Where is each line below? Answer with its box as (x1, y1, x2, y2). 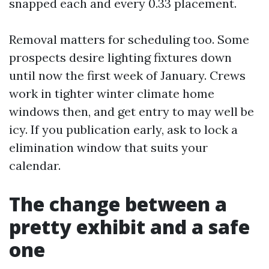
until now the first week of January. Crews (9, 68, 246, 83)
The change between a (9, 191, 227, 217)
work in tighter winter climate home (9, 86, 214, 101)
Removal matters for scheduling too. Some (9, 32, 249, 47)
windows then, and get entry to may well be (9, 104, 254, 119)
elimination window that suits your (9, 140, 208, 155)
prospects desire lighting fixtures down (9, 50, 232, 65)
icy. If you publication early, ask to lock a (9, 122, 238, 137)
